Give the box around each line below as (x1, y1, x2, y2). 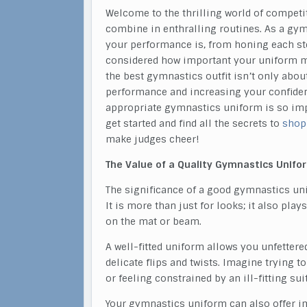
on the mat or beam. (106, 215, 201, 228)
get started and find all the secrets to (106, 117, 282, 130)
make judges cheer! (106, 133, 199, 145)
